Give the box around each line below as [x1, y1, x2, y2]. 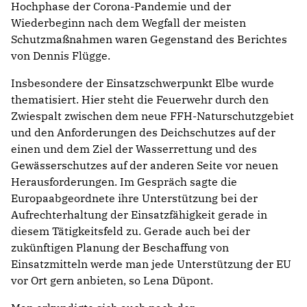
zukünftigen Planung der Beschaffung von [11, 241, 229, 254]
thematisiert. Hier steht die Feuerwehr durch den [11, 93, 269, 106]
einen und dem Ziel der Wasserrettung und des [11, 142, 257, 156]
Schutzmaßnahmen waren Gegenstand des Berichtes [11, 32, 287, 46]
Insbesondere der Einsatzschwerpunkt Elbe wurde [11, 76, 274, 90]
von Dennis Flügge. [11, 49, 110, 62]
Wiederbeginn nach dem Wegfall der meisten [11, 16, 246, 29]
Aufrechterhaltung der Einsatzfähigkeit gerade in [11, 208, 267, 221]
